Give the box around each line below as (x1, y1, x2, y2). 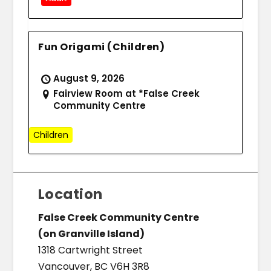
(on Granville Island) (38, 227, 145, 241)
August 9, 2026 (53, 72, 125, 85)
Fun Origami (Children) (38, 40, 165, 54)
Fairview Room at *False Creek (53, 87, 200, 100)
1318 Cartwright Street (38, 243, 143, 258)
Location (38, 184, 103, 204)
